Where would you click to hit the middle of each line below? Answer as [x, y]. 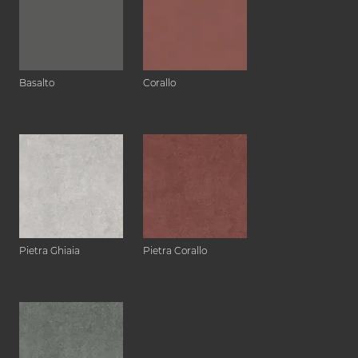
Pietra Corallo [175, 251]
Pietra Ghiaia [50, 251]
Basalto [37, 83]
